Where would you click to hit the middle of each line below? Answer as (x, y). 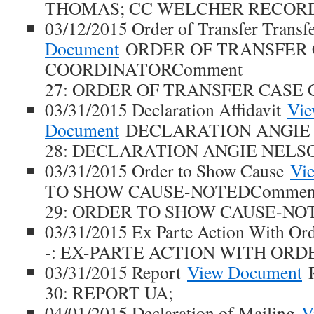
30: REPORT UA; (109, 292)
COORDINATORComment (144, 69)
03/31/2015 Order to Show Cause (168, 170)
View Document (245, 272)
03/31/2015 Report (116, 272)
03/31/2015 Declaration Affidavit (166, 109)
